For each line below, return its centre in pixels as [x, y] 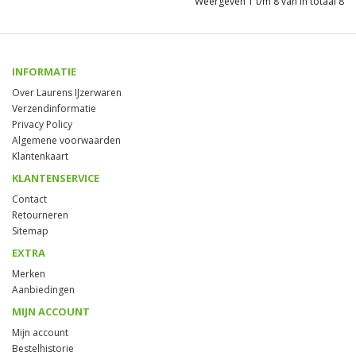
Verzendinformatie [54, 108]
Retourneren [40, 215]
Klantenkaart [40, 156]
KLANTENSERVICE [56, 178]
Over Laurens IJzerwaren [67, 92]
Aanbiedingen [43, 289]
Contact [29, 199]
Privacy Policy [42, 124]
